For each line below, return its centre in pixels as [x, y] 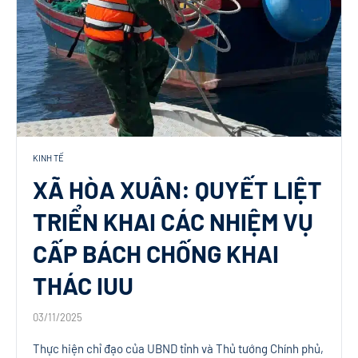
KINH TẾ [48, 158]
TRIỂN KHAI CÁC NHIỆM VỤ [173, 222]
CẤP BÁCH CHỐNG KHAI [156, 254]
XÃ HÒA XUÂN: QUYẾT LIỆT [177, 190]
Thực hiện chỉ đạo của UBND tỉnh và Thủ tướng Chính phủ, [178, 349]
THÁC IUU [83, 286]
